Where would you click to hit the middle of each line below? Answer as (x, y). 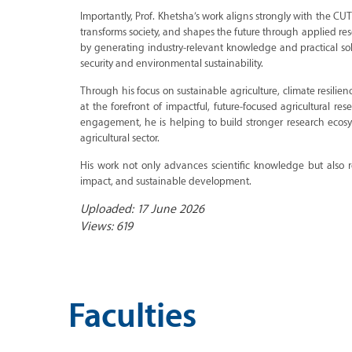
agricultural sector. (120, 137)
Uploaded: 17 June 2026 (142, 209)
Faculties (132, 317)
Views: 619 (106, 226)
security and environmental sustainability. (172, 63)
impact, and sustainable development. (166, 181)
